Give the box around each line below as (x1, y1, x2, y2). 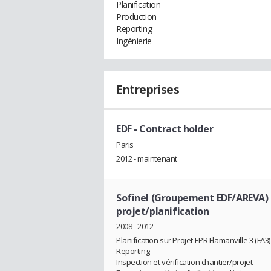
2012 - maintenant (116, 152, 177, 164)
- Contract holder (131, 122, 214, 135)
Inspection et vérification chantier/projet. (116, 256, 254, 268)
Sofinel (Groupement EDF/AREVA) (116, 191, 269, 204)
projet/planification (116, 204, 209, 218)
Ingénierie (116, 35, 152, 47)
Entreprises (116, 82, 180, 97)
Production (116, 11, 157, 22)
